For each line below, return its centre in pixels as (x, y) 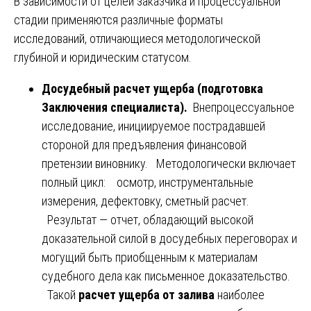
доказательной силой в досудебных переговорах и (169, 238)
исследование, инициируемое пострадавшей (153, 126)
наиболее (239, 294)
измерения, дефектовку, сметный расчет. (145, 201)
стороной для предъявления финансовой (144, 144)
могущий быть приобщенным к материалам (150, 257)
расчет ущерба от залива (146, 294)
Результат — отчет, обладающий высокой (148, 219)
